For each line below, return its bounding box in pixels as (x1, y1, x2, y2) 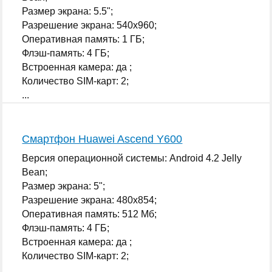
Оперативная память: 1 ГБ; (22, 33, 145, 44)
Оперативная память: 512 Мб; (22, 208, 157, 219)
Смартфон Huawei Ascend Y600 (22, 132, 183, 145)
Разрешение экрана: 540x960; (22, 19, 157, 30)
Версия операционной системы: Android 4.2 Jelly (22, 152, 242, 163)
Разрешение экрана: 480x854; (22, 194, 157, 205)
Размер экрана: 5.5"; (22, 5, 114, 16)
